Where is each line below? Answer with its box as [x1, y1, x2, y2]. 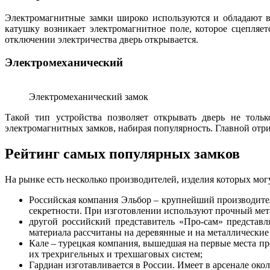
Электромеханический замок [29, 92, 148, 102]
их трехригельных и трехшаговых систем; [29, 248, 202, 259]
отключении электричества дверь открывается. [5, 34, 198, 45]
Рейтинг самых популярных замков [5, 146, 240, 162]
